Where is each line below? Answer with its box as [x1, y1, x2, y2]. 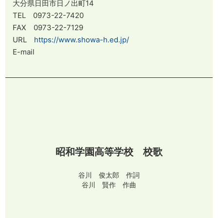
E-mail [13, 47, 42, 57]
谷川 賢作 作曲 [82, 181, 136, 189]
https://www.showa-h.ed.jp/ [34, 35, 129, 45]
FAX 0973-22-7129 [13, 23, 84, 33]
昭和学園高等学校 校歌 [55, 146, 163, 158]
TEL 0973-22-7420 [13, 11, 84, 20]
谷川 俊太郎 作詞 [78, 171, 140, 180]
